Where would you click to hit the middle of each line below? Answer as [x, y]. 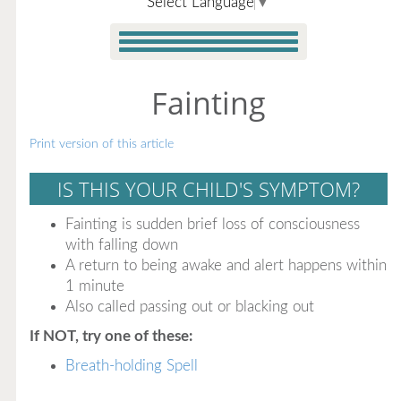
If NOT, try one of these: [111, 336]
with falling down [121, 245]
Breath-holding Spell [131, 366]
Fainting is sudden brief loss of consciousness [212, 224]
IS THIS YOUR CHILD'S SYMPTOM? [208, 189]
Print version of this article [101, 144]
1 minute [94, 286]
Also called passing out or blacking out [189, 307]
